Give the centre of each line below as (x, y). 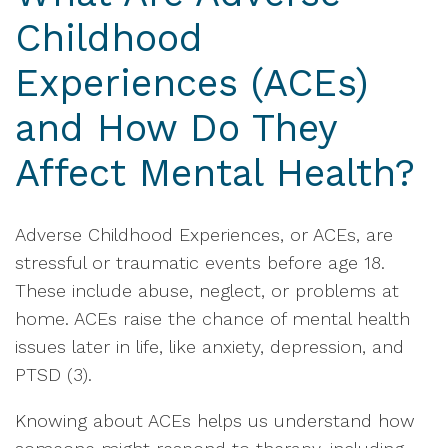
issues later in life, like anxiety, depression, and (209, 346)
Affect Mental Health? (215, 173)
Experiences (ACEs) (191, 83)
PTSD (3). (53, 374)
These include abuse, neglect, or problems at (207, 290)
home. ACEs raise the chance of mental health (212, 318)
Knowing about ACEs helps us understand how (215, 420)
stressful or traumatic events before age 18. (200, 262)
